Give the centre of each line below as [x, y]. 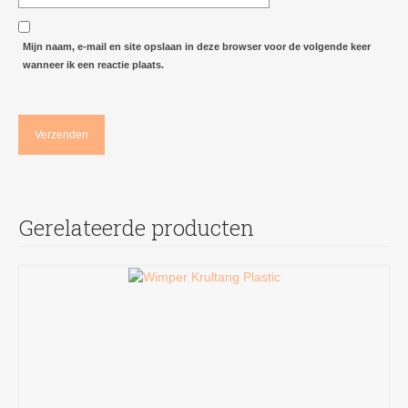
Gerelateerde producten [136, 228]
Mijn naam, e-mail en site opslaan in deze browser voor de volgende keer [197, 47]
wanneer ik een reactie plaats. [93, 65]
